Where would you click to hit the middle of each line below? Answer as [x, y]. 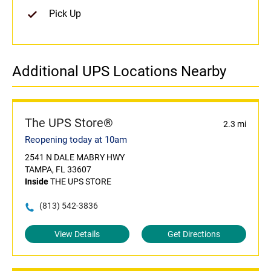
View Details [77, 234]
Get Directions [194, 234]
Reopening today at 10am [76, 140]
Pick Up [65, 14]
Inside [37, 182]
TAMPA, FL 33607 [58, 170]
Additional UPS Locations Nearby [119, 72]
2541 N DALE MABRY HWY [75, 158]
